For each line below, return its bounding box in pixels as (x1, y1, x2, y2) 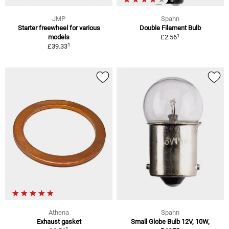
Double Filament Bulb (140, 24, 201, 32)
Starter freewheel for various (17, 24, 100, 32)
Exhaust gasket (36, 218, 81, 226)
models (48, 33, 70, 41)
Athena (49, 209, 69, 217)
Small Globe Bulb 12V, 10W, (131, 218, 210, 226)
